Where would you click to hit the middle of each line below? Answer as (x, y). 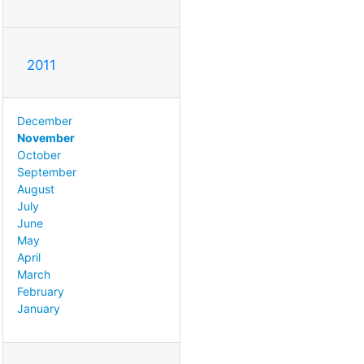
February (41, 291)
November (46, 137)
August (36, 188)
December (45, 120)
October (39, 154)
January (39, 308)
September (47, 171)
